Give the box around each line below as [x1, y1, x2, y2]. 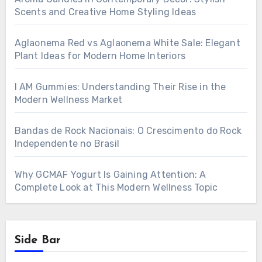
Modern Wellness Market [14, 94, 122, 105]
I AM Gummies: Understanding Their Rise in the [14, 81, 226, 92]
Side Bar [14, 234, 61, 246]
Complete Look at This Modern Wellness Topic [14, 181, 218, 193]
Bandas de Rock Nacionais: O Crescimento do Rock [14, 125, 242, 136]
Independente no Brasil [14, 137, 119, 149]
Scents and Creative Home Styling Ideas [14, 6, 196, 18]
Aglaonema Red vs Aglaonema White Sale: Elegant [14, 37, 240, 49]
